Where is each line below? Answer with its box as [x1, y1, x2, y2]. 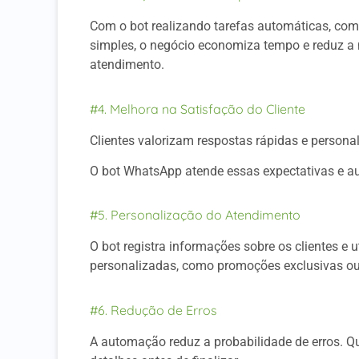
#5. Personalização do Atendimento [90, 207, 301, 224]
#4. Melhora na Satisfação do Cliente [90, 100, 305, 117]
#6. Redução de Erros [90, 301, 217, 318]
